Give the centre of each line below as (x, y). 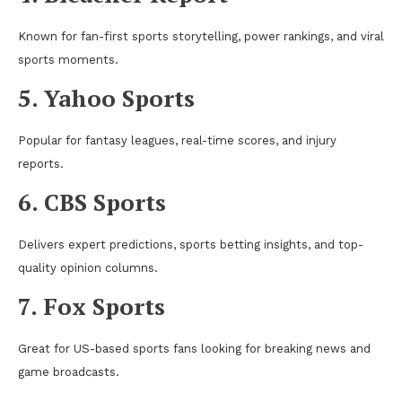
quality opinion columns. (88, 267)
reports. (41, 163)
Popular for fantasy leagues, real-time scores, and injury (177, 140)
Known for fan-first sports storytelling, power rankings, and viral (201, 36)
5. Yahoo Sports (106, 97)
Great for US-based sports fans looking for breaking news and (194, 348)
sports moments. (68, 59)
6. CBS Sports (92, 201)
